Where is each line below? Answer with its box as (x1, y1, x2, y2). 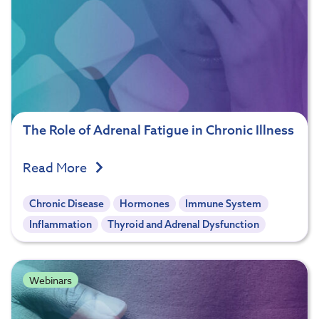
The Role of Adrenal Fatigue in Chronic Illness (23, 121, 294, 138)
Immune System (185, 197, 262, 210)
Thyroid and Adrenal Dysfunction (108, 217, 260, 231)
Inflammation (29, 217, 93, 231)
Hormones (120, 197, 170, 210)
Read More (23, 158, 90, 178)
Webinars (28, 273, 72, 287)
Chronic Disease (29, 197, 105, 210)
